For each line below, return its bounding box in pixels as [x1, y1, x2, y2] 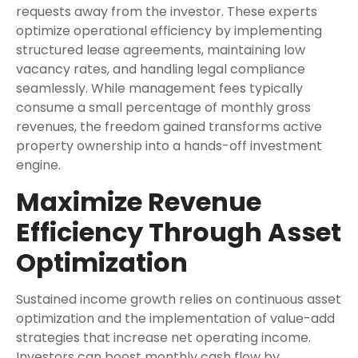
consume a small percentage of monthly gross [16, 98, 311, 117]
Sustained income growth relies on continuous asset [16, 290, 341, 308]
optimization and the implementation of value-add [16, 309, 335, 328]
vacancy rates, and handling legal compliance [16, 60, 305, 78]
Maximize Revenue [16, 184, 261, 220]
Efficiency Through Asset [16, 214, 341, 250]
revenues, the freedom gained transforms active [16, 117, 322, 136]
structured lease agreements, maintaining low [16, 41, 305, 59]
